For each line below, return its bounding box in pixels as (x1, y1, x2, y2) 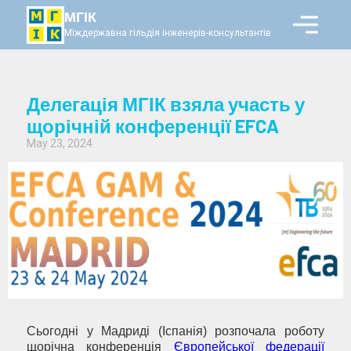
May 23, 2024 (27, 137, 92, 150)
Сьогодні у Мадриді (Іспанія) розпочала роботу (27, 324, 324, 338)
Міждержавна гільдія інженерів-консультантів (64, 27, 271, 39)
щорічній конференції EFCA (27, 114, 279, 138)
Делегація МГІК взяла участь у (27, 92, 305, 116)
